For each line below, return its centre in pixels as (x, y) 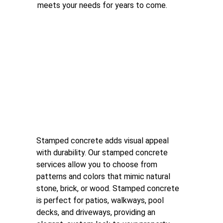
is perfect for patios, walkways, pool (101, 200)
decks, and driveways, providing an (97, 212)
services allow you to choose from (98, 165)
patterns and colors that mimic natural (104, 176)
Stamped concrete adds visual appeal (104, 141)
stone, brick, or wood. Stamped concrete (109, 188)
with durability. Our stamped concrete (103, 153)
